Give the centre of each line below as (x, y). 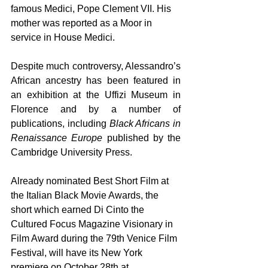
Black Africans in (145, 124)
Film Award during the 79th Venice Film (95, 238)
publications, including (60, 124)
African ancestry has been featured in (96, 80)
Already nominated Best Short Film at (91, 181)
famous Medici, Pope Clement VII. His (92, 9)
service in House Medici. (64, 37)
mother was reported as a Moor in (83, 23)
